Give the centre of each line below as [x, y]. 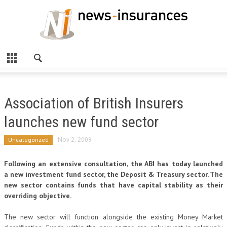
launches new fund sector [81, 122]
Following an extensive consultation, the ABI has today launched [113, 164]
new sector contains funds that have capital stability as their [113, 185]
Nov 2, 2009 [75, 140]
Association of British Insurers [94, 103]
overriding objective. [38, 196]
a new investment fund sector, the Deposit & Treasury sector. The [113, 174]
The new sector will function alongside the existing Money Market [113, 217]
